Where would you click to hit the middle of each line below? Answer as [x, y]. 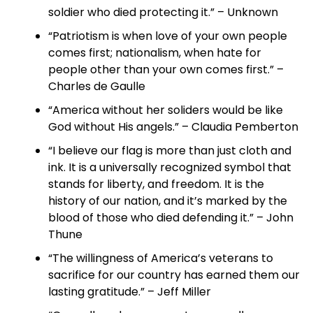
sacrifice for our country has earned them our [174, 275]
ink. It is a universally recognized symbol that [169, 167]
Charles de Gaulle [96, 86]
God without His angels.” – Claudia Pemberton [173, 127]
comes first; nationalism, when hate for [154, 53]
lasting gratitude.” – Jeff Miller [129, 292]
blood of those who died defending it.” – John [170, 218]
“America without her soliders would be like [165, 110]
